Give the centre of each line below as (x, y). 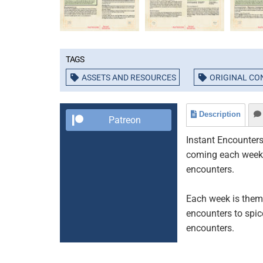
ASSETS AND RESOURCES (129, 77)
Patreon (124, 120)
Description (220, 114)
